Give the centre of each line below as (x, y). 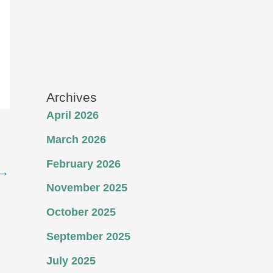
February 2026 (83, 164)
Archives (72, 97)
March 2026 (76, 139)
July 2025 (71, 261)
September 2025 (88, 236)
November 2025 (87, 188)
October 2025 (81, 212)
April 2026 (73, 115)
